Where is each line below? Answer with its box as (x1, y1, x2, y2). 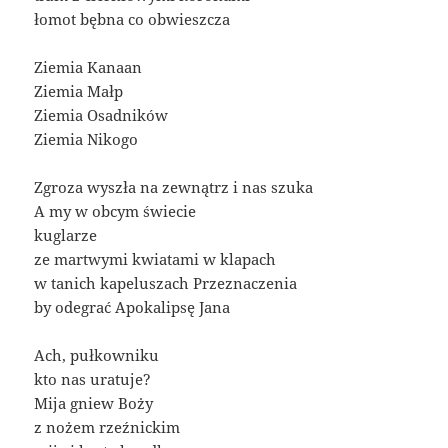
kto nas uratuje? (34, 368, 152, 389)
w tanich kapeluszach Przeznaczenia (34, 272, 298, 293)
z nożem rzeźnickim (34, 416, 181, 437)
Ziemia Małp (34, 80, 124, 101)
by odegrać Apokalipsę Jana (34, 296, 231, 317)
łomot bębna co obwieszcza (34, 8, 231, 29)
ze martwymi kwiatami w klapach (34, 248, 277, 269)
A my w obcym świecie (34, 200, 197, 221)
